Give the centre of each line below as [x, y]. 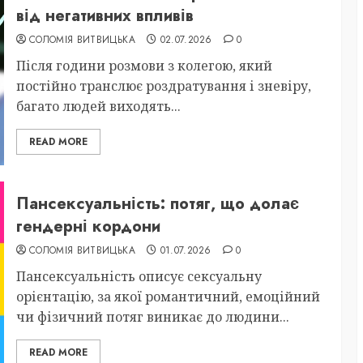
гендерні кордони [88, 226]
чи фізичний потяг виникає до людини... [152, 316]
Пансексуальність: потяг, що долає [157, 203]
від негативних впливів [105, 15]
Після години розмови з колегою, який [144, 65]
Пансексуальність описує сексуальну [139, 276]
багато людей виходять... [98, 106]
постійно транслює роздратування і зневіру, [163, 85]
